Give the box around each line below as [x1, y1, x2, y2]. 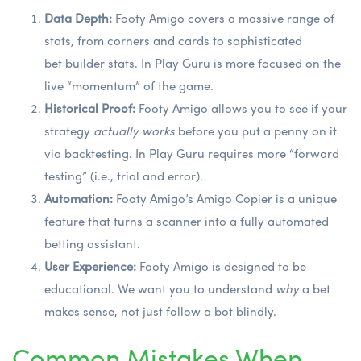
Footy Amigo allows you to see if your [135, 98, 347, 117]
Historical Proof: [44, 98, 135, 117]
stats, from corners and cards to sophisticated [44, 31, 302, 49]
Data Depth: [44, 8, 112, 27]
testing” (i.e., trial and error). [44, 166, 203, 185]
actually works [93, 121, 175, 139]
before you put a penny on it [175, 121, 337, 139]
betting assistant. [44, 234, 140, 252]
